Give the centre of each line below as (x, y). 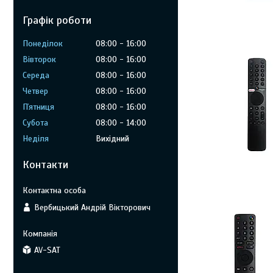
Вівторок (39, 59)
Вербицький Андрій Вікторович (92, 207)
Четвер (35, 91)
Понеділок (43, 44)
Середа (36, 75)
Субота (35, 123)
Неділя (36, 139)
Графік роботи (57, 20)
